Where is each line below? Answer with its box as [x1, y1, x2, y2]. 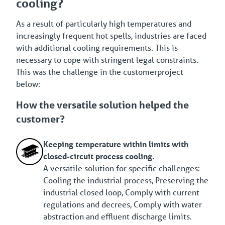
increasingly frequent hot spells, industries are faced [16, 30, 206, 41]
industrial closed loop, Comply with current [43, 187, 199, 198]
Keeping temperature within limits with [43, 139, 188, 150]
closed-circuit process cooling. [43, 151, 155, 162]
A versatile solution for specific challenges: [43, 163, 200, 174]
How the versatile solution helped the [16, 99, 189, 111]
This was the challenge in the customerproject [16, 66, 183, 77]
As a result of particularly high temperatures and [16, 18, 191, 29]
